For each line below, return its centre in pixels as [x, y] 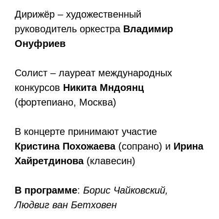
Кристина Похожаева [65, 146]
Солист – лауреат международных [93, 73]
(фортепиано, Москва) [66, 102]
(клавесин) [109, 161]
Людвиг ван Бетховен [66, 205]
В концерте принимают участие [86, 131]
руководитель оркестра [69, 29]
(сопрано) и [144, 146]
